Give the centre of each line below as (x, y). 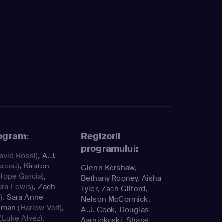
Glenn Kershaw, (109, 168)
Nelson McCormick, (115, 199)
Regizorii (101, 136)
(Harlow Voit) (39, 207)
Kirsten (36, 166)
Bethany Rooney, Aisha (121, 178)
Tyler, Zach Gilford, (114, 189)
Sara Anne (25, 197)
